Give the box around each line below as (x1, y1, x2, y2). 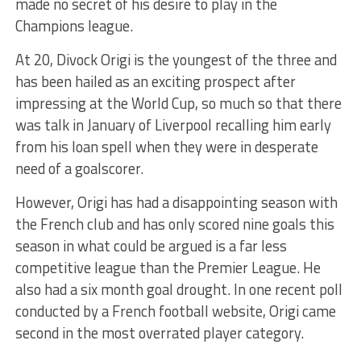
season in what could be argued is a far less (15, 234, 287, 258)
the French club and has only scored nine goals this (15, 213, 334, 236)
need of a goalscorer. (15, 157, 143, 180)
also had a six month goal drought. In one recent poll (15, 278, 342, 301)
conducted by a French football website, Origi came (15, 300, 336, 323)
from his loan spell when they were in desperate (15, 135, 318, 159)
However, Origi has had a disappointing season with (15, 191, 338, 214)
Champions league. (15, 15, 133, 38)
